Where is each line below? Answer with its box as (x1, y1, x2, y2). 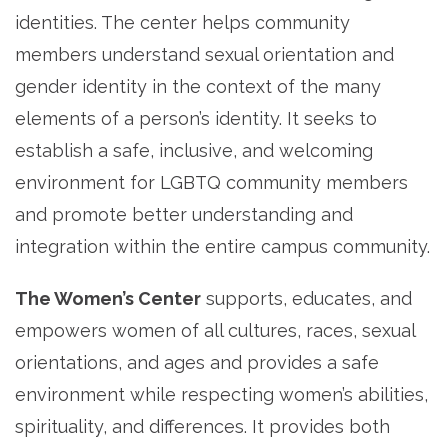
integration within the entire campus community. (15, 236, 430, 258)
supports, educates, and (201, 288, 412, 310)
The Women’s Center (15, 288, 201, 310)
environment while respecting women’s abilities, (15, 384, 428, 406)
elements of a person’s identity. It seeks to (15, 108, 377, 130)
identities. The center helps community (15, 12, 350, 34)
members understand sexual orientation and (15, 44, 394, 66)
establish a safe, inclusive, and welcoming (15, 140, 373, 162)
